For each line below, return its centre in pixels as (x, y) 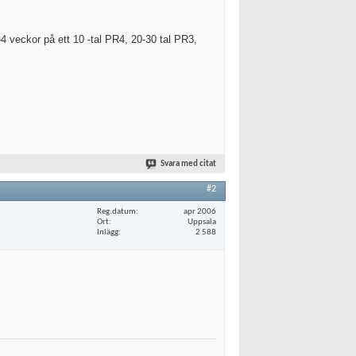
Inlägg (108, 232)
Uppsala (202, 222)
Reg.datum (116, 211)
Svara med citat (188, 164)
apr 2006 (200, 211)
